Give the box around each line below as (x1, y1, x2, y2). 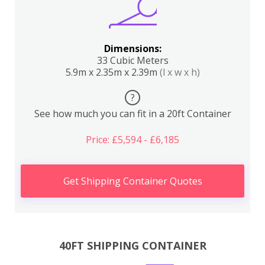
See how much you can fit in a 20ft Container (34, 107, 231, 120)
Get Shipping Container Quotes (63, 174, 202, 188)
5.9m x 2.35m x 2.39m (65, 66, 160, 79)
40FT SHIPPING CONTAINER (59, 238, 206, 253)
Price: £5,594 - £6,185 (86, 133, 179, 146)
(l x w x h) (159, 66, 200, 79)
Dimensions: (104, 42, 161, 55)
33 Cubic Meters (96, 54, 169, 67)
